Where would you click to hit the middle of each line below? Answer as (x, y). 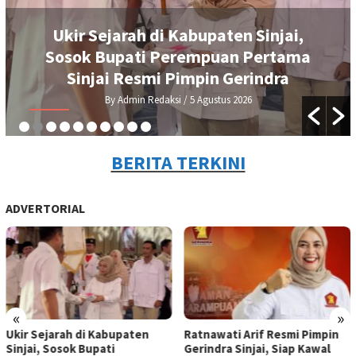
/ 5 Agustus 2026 (216, 99)
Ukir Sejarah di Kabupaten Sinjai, (178, 35)
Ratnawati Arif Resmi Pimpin (261, 335)
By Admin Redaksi (143, 99)
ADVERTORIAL (45, 208)
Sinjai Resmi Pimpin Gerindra (178, 77)
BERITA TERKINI (178, 162)
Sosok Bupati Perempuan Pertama (178, 56)
